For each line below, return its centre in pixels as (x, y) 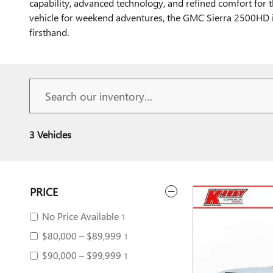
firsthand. (49, 32)
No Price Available (80, 216)
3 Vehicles (50, 134)
